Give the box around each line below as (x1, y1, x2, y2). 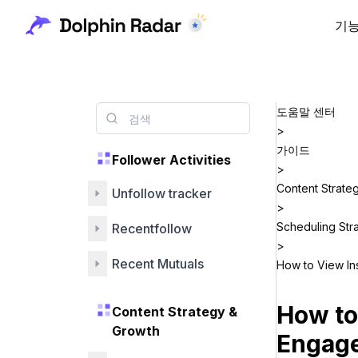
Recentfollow (112, 221, 192, 237)
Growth (112, 323, 160, 339)
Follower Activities (112, 152, 231, 168)
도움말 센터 (276, 105, 336, 118)
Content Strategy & (112, 304, 237, 320)
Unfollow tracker (112, 185, 212, 201)
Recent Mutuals (112, 256, 204, 272)
